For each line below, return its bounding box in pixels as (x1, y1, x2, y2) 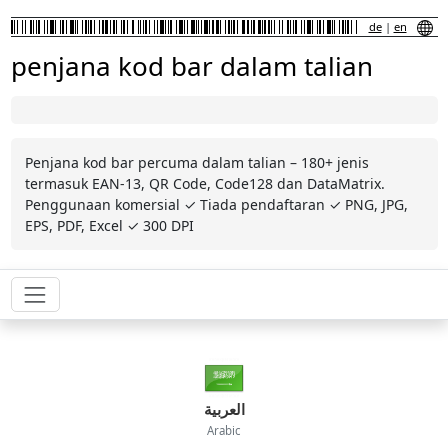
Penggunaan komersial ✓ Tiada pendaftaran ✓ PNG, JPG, (24, 195, 408, 214)
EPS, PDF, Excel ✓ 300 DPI (24, 216, 194, 235)
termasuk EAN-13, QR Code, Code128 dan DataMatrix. (24, 174, 385, 193)
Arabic (207, 423, 241, 439)
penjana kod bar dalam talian (10, 48, 373, 84)
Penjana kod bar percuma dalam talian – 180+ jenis (24, 153, 369, 172)
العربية (203, 399, 245, 420)
